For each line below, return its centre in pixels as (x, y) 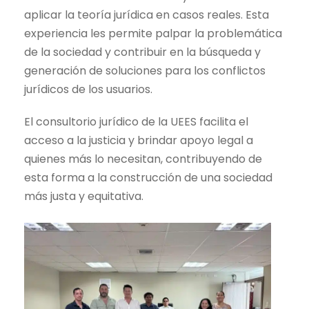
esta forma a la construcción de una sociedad (148, 177)
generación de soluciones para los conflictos (145, 70)
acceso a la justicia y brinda (98, 140)
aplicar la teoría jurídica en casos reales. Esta (147, 14)
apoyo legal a (215, 140)
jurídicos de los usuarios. (88, 89)
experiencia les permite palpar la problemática (153, 33)
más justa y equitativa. (84, 196)
